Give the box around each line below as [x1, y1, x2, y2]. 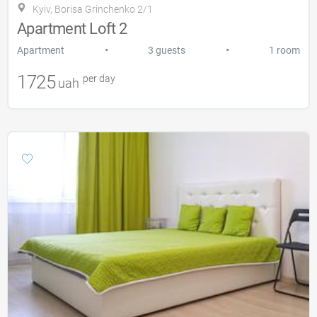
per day [81, 73, 116, 85]
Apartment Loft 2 [17, 20, 127, 38]
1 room [269, 45, 300, 57]
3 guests [148, 45, 185, 57]
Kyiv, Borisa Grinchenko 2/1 [33, 4, 153, 16]
